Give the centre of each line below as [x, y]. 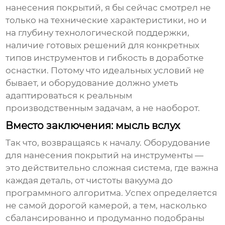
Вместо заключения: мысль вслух [93, 126]
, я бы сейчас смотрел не [156, 8]
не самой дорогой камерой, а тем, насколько [106, 206]
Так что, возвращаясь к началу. [75, 143]
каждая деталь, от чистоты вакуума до [89, 181]
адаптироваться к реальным [69, 96]
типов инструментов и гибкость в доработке [105, 58]
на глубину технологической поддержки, [98, 33]
